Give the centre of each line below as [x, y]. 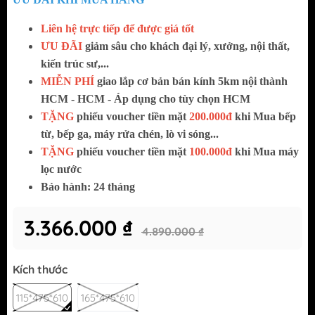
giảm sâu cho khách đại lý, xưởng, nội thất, [186, 46]
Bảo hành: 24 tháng [89, 187]
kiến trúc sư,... [75, 64]
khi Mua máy [265, 152]
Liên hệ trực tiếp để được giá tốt [117, 29]
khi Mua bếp [264, 117]
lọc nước [61, 169]
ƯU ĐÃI [62, 46]
